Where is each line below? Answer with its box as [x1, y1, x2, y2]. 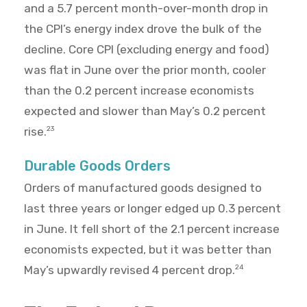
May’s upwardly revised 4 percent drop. [24, 263, 235, 278]
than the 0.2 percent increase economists [24, 84, 254, 98]
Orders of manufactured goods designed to [24, 181, 262, 195]
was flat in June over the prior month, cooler [24, 63, 266, 77]
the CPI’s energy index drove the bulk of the [24, 22, 262, 36]
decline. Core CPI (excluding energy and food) [24, 42, 269, 57]
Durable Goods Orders [24, 158, 171, 175]
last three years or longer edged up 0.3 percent [24, 201, 281, 216]
